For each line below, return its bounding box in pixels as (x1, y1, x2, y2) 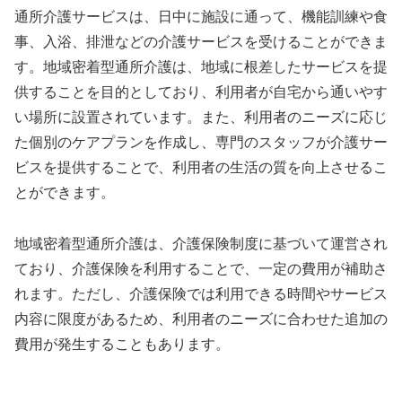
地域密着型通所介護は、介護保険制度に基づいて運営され (14, 235, 388, 251)
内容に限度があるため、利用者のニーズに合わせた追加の (14, 310, 388, 327)
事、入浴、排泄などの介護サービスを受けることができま (14, 34, 388, 50)
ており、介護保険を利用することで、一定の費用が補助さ (14, 260, 388, 276)
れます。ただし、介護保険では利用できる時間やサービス (14, 285, 388, 301)
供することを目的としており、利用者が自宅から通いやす (14, 84, 388, 100)
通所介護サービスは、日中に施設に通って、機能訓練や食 (14, 9, 388, 25)
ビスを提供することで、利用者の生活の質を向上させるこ (14, 160, 388, 176)
